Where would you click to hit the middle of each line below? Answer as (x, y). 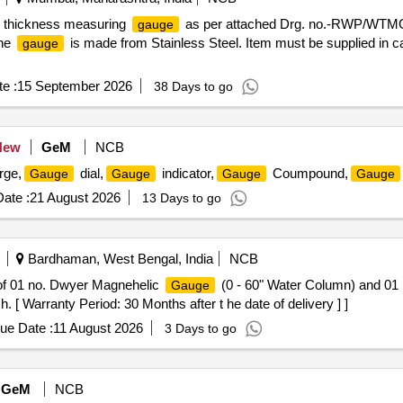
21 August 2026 (75, 197)
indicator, (186, 173)
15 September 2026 (74, 86)
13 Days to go (181, 198)
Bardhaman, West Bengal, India (118, 259)
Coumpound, (308, 173)
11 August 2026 (98, 328)
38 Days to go (193, 86)
